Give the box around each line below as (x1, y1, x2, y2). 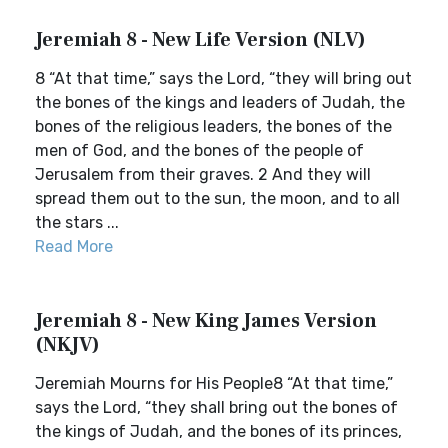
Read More (35, 237, 113, 256)
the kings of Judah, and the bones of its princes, (35, 422, 402, 441)
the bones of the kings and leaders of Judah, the (35, 93, 405, 112)
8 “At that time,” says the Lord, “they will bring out (35, 69, 412, 88)
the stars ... (35, 213, 119, 232)
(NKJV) (35, 332, 100, 358)
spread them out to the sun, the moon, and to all (35, 189, 400, 208)
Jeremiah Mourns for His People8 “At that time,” (35, 374, 393, 393)
